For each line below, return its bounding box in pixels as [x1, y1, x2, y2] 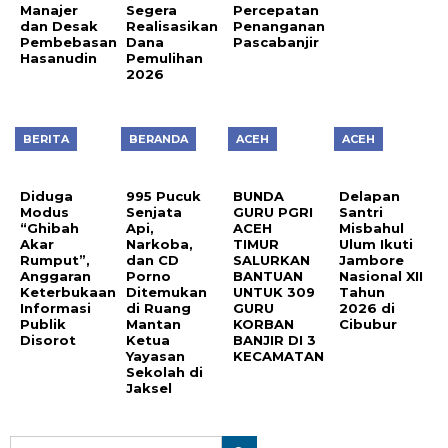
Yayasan [126, 348, 186, 365]
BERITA [23, 132, 69, 147]
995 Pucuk [126, 188, 202, 205]
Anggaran [20, 268, 91, 285]
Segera [126, 2, 178, 19]
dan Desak [20, 18, 98, 35]
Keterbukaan [20, 284, 116, 301]
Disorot [20, 332, 76, 349]
